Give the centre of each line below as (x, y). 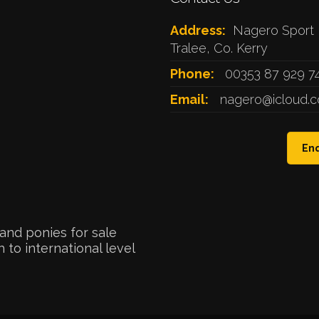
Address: (198, 30)
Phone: (192, 74)
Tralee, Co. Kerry (219, 48)
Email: (189, 99)
